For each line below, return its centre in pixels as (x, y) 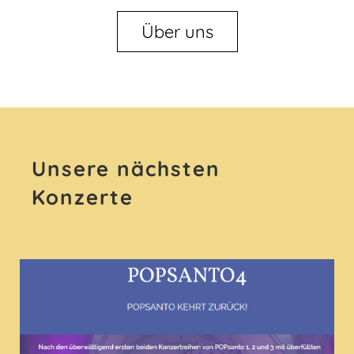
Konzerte (83, 197)
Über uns (177, 32)
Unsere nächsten (126, 169)
